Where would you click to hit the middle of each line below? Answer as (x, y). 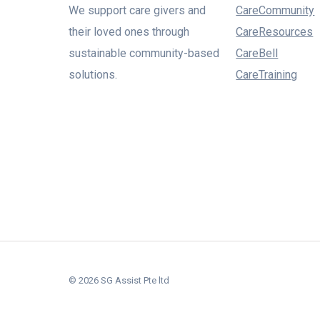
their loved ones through (129, 32)
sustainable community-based (144, 53)
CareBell (257, 53)
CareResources (275, 32)
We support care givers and (137, 10)
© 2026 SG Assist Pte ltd (119, 280)
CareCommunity (275, 10)
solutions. (93, 75)
